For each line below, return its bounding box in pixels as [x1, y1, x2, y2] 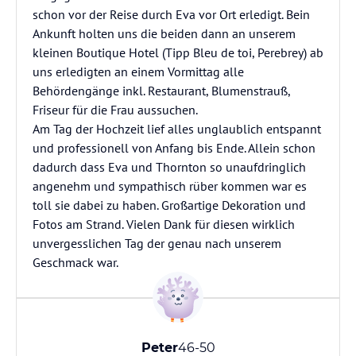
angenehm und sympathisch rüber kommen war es [33, 178, 307, 194]
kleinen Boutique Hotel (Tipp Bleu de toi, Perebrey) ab [33, 44, 323, 60]
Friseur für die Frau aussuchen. [33, 102, 198, 118]
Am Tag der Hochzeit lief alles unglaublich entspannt [33, 121, 321, 137]
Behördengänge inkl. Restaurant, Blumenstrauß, [33, 83, 290, 99]
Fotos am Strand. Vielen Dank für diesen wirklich [33, 216, 295, 232]
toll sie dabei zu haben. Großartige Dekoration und [33, 197, 306, 213]
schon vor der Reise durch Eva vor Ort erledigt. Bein [33, 6, 310, 22]
